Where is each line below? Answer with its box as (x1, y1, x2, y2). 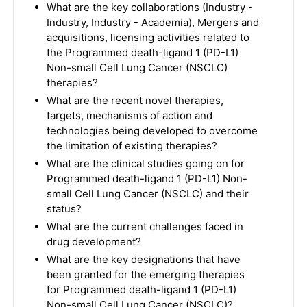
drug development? (46, 235, 141, 248)
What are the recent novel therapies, (46, 94, 223, 107)
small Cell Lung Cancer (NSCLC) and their (46, 187, 249, 200)
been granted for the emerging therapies (46, 268, 245, 281)
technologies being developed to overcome (46, 124, 258, 137)
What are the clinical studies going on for (46, 157, 245, 170)
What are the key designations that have (46, 253, 241, 266)
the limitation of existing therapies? (46, 139, 217, 152)
